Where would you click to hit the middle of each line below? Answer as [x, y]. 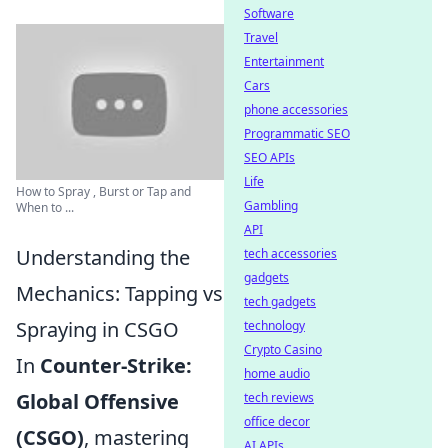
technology [274, 325]
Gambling [271, 205]
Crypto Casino [283, 349]
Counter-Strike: [116, 365]
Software [269, 13]
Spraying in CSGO [97, 329]
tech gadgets [280, 301]
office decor [277, 421]
